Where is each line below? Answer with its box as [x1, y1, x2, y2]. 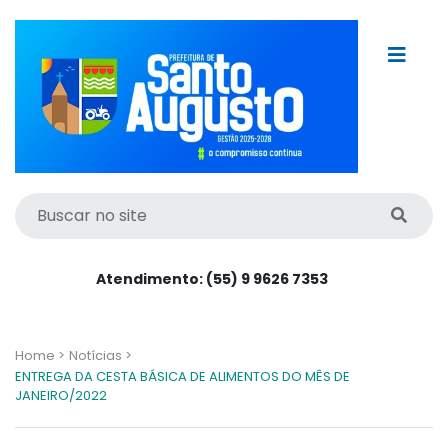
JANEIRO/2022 [15, 385, 107, 405]
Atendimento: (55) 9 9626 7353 [96, 268, 328, 289]
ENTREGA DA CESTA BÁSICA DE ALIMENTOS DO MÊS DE [15, 366, 350, 386]
